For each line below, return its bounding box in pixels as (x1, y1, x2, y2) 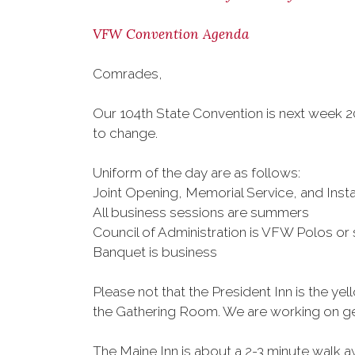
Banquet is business (93, 244, 217, 260)
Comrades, (93, 66, 162, 82)
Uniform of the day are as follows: (93, 165, 300, 181)
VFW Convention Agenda (93, 25, 249, 43)
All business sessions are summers (93, 204, 309, 220)
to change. (93, 125, 158, 141)
